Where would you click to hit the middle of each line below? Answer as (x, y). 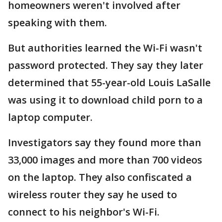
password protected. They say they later (106, 65)
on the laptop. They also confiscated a (100, 177)
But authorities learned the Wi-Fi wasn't (105, 48)
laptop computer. (50, 117)
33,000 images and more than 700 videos (105, 160)
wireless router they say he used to (92, 195)
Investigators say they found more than (105, 143)
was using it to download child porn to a (105, 100)
